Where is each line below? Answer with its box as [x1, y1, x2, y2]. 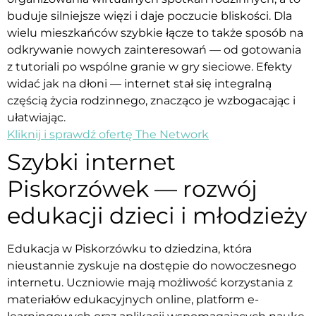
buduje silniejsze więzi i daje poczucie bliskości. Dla [7, 8, 292, 23]
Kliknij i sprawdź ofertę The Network [7, 127, 209, 141]
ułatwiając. [7, 110, 66, 124]
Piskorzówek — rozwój [7, 174, 257, 202]
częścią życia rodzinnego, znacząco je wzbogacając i [7, 93, 296, 107]
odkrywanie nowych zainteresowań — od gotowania [7, 42, 301, 56]
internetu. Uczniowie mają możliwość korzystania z [7, 275, 293, 289]
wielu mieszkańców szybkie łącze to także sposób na [7, 25, 303, 39]
